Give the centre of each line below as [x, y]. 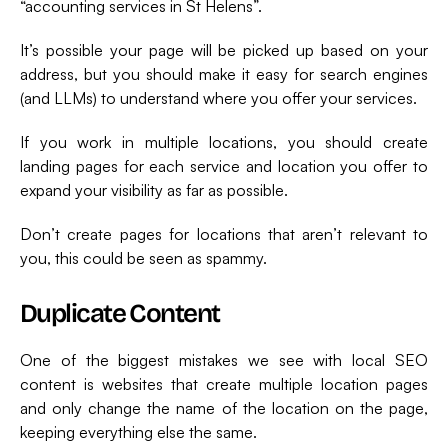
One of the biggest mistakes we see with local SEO [224, 359]
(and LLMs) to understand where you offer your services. [218, 97]
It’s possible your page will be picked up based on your [224, 49]
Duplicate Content [120, 313]
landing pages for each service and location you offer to [224, 165]
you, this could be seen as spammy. [143, 257]
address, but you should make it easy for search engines [224, 73]
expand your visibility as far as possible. [154, 189]
